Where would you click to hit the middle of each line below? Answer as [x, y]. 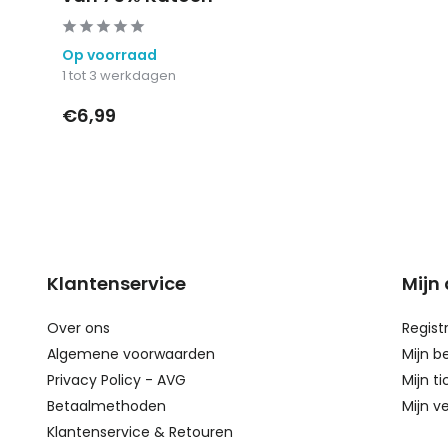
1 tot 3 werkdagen [119, 75]
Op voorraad [109, 54]
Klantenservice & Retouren [140, 431]
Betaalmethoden [106, 405]
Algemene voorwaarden [131, 353]
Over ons [78, 327]
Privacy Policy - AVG [116, 379]
